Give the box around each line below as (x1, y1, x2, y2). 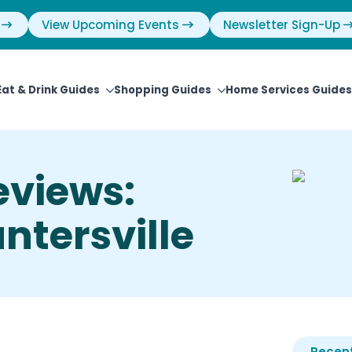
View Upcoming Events (42, 16, 179, 33)
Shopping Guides (114, 82, 211, 97)
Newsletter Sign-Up (222, 16, 340, 33)
